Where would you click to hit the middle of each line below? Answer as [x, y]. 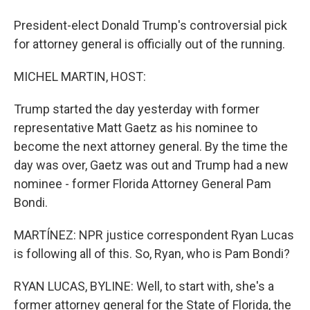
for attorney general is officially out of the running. [149, 44]
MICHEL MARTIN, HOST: [80, 76]
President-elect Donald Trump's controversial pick [151, 25]
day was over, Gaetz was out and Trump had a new [151, 165]
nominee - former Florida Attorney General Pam [143, 184]
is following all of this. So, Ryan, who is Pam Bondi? [152, 254]
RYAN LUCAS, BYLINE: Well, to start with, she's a [144, 286]
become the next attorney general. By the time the [151, 146]
